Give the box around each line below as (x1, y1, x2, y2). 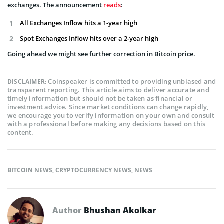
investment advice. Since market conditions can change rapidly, (7, 102, 209, 111)
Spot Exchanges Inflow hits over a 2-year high (20, 33, 158, 43)
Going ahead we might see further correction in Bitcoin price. (7, 49, 195, 58)
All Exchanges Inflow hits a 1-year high (20, 18, 137, 27)
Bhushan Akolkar (84, 204, 156, 216)
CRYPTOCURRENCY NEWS (55, 165, 131, 174)
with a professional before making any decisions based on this (7, 119, 206, 128)
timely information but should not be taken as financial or (7, 93, 193, 103)
